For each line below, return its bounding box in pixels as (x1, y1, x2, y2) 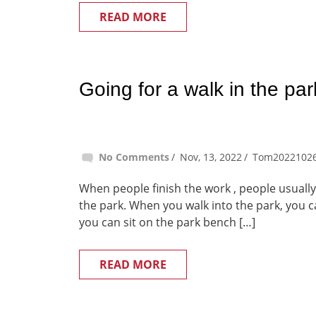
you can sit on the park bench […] (79, 214, 255, 230)
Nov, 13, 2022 (180, 150, 242, 164)
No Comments (99, 150, 169, 164)
